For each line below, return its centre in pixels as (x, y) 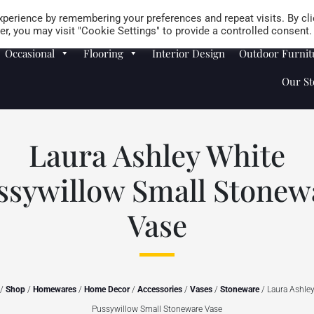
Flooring (104, 53)
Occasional (30, 53)
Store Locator (281, 11)
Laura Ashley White (157, 155)
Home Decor (107, 289)
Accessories (159, 289)
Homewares (54, 289)
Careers (220, 11)
